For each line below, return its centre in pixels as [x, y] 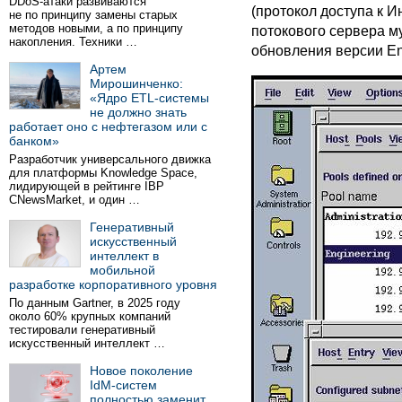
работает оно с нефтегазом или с [108, 127]
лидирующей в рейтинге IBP [87, 186]
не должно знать [138, 112]
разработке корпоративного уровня [113, 284]
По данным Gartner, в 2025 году [95, 303]
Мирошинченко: [136, 83]
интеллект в [124, 256]
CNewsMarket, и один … [74, 200]
